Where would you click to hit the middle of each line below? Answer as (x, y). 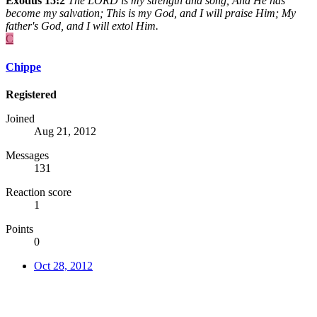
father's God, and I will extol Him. (82, 26)
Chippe (23, 67)
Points (19, 229)
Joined (20, 118)
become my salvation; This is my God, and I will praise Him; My (151, 13)
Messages (27, 155)
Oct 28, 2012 (63, 265)
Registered (31, 94)
